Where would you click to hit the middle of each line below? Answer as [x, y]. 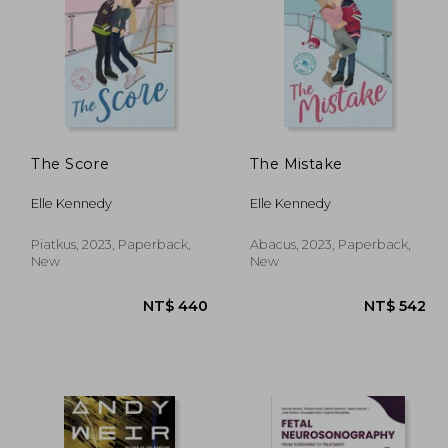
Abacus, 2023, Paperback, [330, 244]
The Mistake [296, 163]
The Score [70, 163]
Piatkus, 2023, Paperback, [111, 244]
